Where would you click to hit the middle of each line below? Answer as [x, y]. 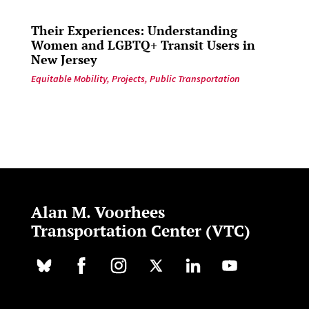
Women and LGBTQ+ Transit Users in [143, 44]
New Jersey [64, 59]
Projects [128, 78]
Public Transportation [195, 78]
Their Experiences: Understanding [134, 30]
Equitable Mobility [69, 78]
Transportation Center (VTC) [140, 230]
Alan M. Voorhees [98, 212]
